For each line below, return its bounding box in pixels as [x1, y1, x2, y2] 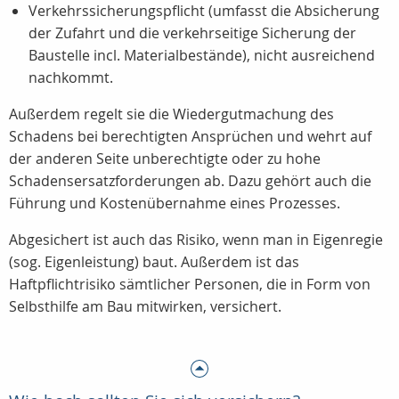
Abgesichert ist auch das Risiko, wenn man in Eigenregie [9, 230, 383, 250]
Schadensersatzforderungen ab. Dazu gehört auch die [9, 171, 371, 191]
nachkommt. [28, 68, 113, 88]
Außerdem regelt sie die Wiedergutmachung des [9, 104, 334, 125]
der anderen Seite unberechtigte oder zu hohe [9, 149, 321, 169]
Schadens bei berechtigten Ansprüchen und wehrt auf [9, 126, 371, 147]
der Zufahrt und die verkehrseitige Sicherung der [28, 23, 356, 44]
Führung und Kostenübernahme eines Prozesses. [9, 193, 340, 214]
